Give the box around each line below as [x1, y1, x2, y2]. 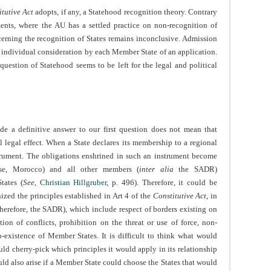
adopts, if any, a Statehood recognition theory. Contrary [33, 7, 217, 17]
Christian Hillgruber [39, 178, 107, 188]
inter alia [139, 165, 174, 174]
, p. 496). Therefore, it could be [106, 178, 218, 188]
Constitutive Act [152, 191, 207, 201]
